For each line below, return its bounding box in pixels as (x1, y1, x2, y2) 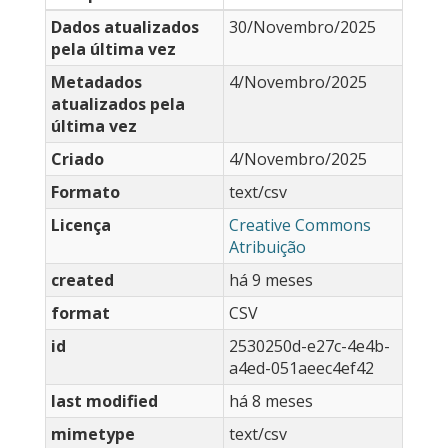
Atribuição (229, 236, 306, 259)
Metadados (51, 71, 142, 94)
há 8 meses (229, 390, 313, 413)
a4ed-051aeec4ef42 (229, 357, 374, 380)
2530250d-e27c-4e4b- (229, 335, 390, 358)
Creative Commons (229, 214, 371, 237)
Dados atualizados (51, 16, 199, 39)
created (51, 269, 114, 292)
